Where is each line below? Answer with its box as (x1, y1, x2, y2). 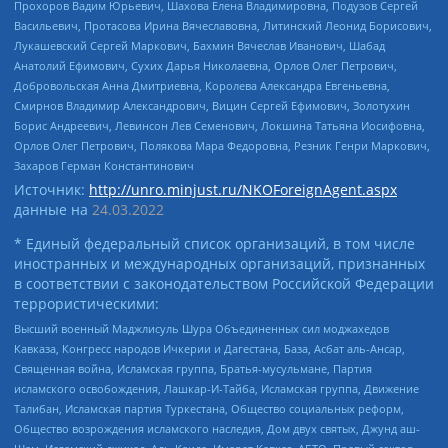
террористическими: (14, 293, 159, 313)
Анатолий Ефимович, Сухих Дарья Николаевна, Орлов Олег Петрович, (14, 57, 397, 73)
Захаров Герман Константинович (14, 157, 194, 173)
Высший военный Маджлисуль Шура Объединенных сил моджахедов (14, 321, 389, 337)
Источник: (14, 179, 89, 199)
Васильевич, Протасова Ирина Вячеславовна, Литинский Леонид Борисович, (14, 17, 432, 33)
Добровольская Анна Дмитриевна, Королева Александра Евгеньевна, (14, 77, 390, 93)
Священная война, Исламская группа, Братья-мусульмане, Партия (14, 361, 372, 377)
